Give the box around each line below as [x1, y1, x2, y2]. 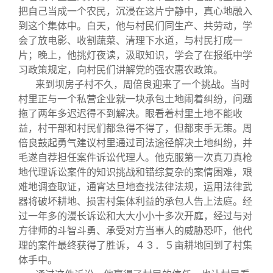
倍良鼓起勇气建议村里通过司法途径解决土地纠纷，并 [18, 138, 252, 148]
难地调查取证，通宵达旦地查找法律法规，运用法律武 [18, 182, 252, 192]
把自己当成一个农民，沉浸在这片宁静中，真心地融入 [18, 6, 252, 16]
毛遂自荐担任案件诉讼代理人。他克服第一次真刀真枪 [18, 152, 252, 163]
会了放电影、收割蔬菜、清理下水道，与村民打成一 [18, 35, 243, 46]
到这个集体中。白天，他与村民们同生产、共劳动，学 [18, 21, 252, 31]
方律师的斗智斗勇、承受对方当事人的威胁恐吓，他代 [18, 225, 252, 236]
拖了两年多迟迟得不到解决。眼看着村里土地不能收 [18, 108, 243, 119]
